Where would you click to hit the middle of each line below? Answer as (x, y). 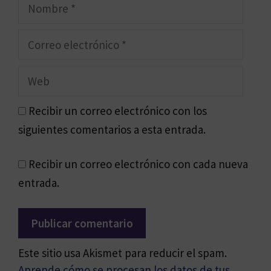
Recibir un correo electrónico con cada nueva (138, 164)
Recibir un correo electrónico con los (118, 111)
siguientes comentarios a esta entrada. (112, 130)
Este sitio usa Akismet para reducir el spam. (122, 253)
